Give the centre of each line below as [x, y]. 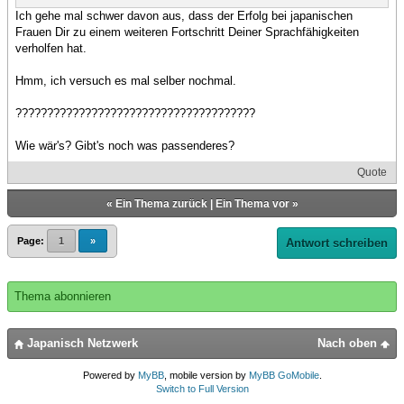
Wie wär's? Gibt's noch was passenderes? [125, 146]
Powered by [110, 376]
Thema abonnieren [63, 297]
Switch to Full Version [202, 389]
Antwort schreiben [337, 243]
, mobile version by [206, 376]
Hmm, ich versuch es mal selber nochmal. [126, 81]
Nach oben [349, 344]
